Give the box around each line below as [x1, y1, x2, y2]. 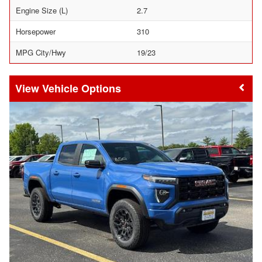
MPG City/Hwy [16, 47, 66, 58]
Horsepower [16, 26, 56, 37]
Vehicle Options [42, 81, 121, 96]
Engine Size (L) [16, 5, 68, 16]
